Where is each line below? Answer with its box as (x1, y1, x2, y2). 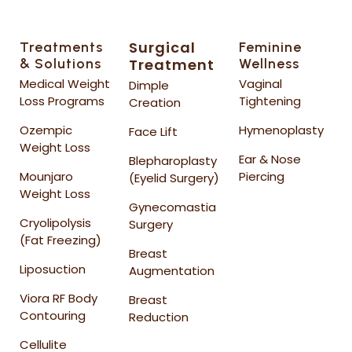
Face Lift (129, 123, 178, 140)
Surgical (129, 38, 196, 57)
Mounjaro (20, 168, 73, 185)
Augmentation (129, 262, 215, 279)
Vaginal (238, 75, 282, 92)
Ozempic (20, 122, 72, 138)
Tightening (238, 93, 301, 109)
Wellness (238, 55, 299, 72)
